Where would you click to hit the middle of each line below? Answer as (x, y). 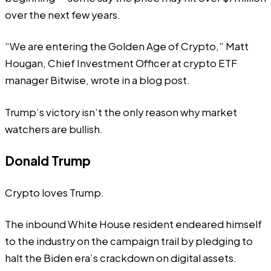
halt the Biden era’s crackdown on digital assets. (121, 258)
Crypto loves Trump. (54, 192)
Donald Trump (48, 161)
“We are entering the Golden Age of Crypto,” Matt (127, 47)
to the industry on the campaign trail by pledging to (129, 241)
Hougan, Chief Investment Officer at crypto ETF (121, 64)
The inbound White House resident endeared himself (133, 224)
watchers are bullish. (54, 129)
